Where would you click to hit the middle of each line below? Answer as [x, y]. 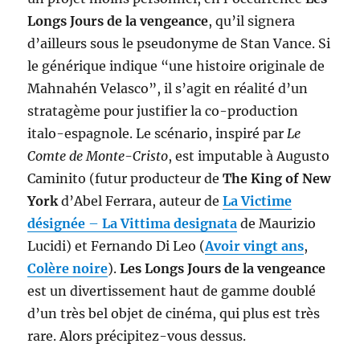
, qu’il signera [252, 21]
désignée [57, 224]
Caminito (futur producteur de [125, 179]
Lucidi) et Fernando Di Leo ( [117, 246]
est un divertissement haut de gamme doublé [172, 291]
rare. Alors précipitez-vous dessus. [137, 336]
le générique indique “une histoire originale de [176, 66]
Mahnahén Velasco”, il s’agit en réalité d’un [168, 89]
